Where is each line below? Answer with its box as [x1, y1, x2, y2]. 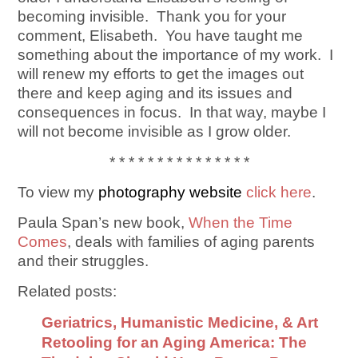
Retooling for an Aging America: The [42, 334, 308, 351]
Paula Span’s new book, [18, 214, 189, 231]
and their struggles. [18, 253, 153, 269]
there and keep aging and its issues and [18, 85, 293, 101]
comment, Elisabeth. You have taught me [18, 27, 304, 44]
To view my [18, 184, 99, 201]
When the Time [189, 214, 293, 231]
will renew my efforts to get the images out [18, 66, 304, 82]
